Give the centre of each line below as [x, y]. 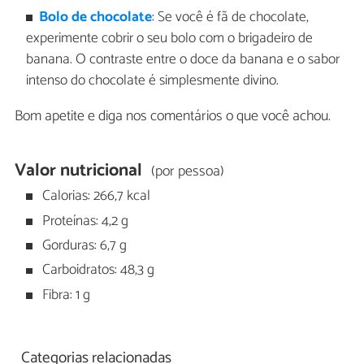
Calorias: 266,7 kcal [95, 197]
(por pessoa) [187, 171]
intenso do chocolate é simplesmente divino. [152, 81]
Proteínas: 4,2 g [84, 221]
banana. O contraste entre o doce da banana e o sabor [182, 60]
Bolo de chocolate [96, 18]
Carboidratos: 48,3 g [97, 271]
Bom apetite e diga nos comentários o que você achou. [173, 116]
